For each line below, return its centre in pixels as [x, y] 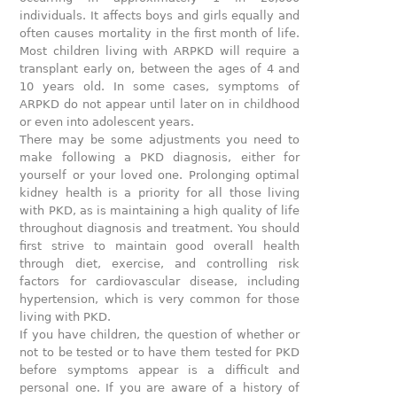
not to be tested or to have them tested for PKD [160, 352]
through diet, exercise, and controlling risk [160, 263]
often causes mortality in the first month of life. [160, 33]
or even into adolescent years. [107, 121]
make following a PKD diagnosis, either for [160, 157]
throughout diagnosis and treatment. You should [160, 228]
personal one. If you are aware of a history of [160, 387]
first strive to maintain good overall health [160, 245]
